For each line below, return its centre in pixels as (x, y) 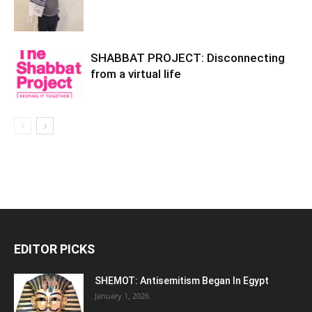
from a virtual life (136, 74)
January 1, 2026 (122, 296)
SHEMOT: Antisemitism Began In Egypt (182, 281)
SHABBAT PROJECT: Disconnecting (188, 58)
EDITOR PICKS (54, 249)
